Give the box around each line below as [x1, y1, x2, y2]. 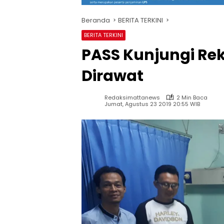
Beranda [81, 15, 110, 25]
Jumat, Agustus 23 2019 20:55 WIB [104, 100, 200, 108]
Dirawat [81, 65, 143, 86]
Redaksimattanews [104, 93, 160, 101]
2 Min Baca [176, 93, 207, 101]
